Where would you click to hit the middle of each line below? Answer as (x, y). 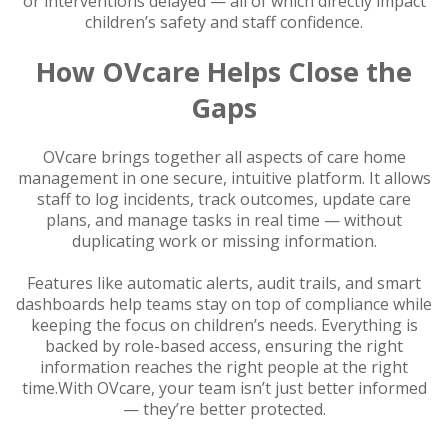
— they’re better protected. (224, 408)
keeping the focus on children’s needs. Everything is (224, 324)
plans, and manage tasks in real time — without (224, 219)
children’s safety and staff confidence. (224, 21)
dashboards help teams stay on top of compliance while (224, 303)
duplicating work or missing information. (224, 240)
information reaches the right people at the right (224, 366)
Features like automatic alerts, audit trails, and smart (224, 282)
